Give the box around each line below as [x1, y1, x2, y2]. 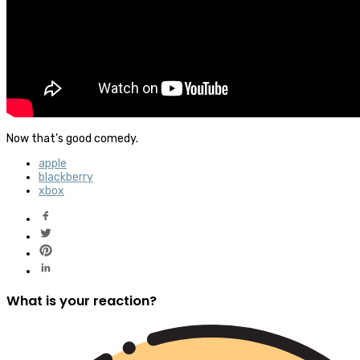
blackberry [39, 170, 93, 184]
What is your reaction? [6, 292, 157, 311]
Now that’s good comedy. [6, 131, 138, 145]
